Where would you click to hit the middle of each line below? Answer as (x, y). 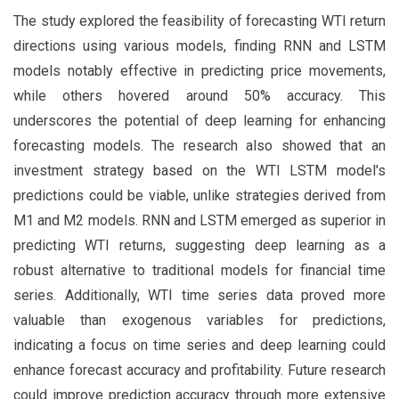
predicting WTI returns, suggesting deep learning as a (199, 246)
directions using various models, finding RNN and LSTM (199, 46)
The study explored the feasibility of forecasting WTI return (199, 21)
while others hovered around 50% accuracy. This (199, 96)
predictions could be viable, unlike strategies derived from (199, 196)
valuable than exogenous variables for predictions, (199, 321)
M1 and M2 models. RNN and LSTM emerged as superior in (199, 221)
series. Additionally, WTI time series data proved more (199, 296)
